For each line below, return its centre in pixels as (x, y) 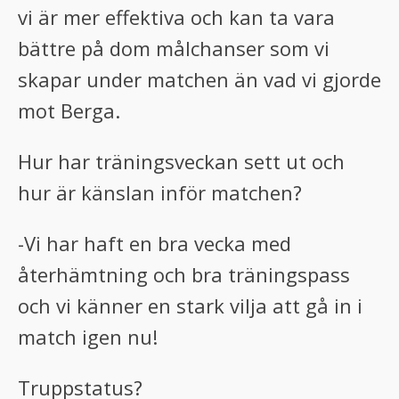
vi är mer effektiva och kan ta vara (176, 17)
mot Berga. (69, 110)
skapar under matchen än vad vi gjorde (199, 79)
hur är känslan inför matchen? (160, 192)
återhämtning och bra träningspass (184, 274)
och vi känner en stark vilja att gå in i (190, 305)
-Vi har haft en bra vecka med (155, 243)
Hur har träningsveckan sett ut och (181, 161)
